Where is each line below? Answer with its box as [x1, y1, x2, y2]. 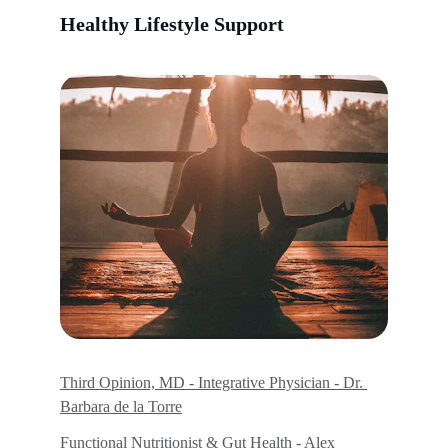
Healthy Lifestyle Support [60, 13, 284, 35]
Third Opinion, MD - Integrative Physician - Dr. [60, 374, 367, 391]
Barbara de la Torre [60, 398, 182, 415]
